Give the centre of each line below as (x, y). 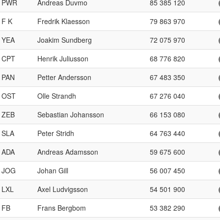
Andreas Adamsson (68, 152)
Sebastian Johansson (71, 114)
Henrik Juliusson (63, 58)
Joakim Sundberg (65, 40)
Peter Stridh (56, 133)
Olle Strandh (57, 96)
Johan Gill (53, 170)
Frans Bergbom (62, 208)
